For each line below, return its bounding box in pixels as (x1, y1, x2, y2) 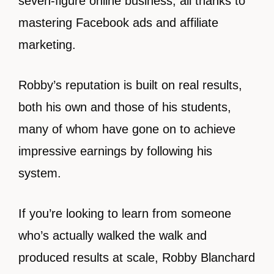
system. (18, 166, 61, 180)
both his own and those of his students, (18, 100, 231, 114)
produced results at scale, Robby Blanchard (18, 251, 255, 265)
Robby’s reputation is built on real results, (18, 78, 242, 92)
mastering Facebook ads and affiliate (18, 16, 218, 30)
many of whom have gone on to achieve (18, 122, 235, 136)
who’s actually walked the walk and (18, 229, 207, 243)
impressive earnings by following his (18, 144, 212, 158)
